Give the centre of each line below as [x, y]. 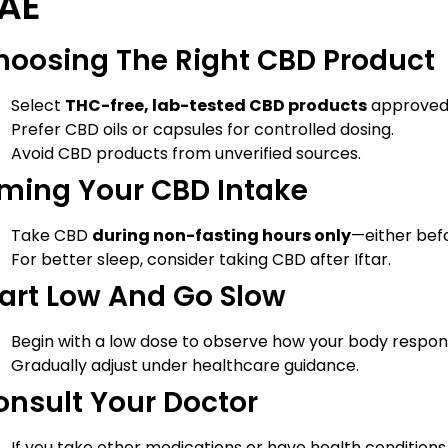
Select [38, 106]
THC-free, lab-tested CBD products [216, 106]
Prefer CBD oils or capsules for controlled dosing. [202, 130]
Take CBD [51, 236]
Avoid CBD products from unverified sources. [186, 154]
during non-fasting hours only [221, 236]
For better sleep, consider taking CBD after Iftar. [201, 260]
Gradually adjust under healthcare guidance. [185, 366]
